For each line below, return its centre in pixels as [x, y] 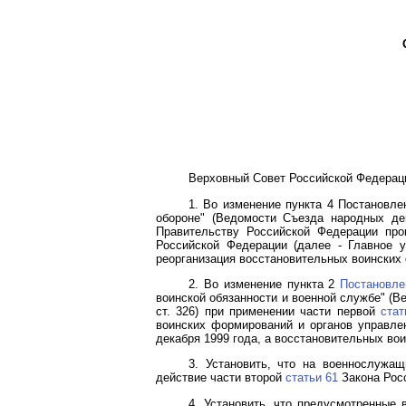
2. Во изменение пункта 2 [265, 284]
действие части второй [221, 378]
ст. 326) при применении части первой [269, 311]
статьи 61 [312, 378]
